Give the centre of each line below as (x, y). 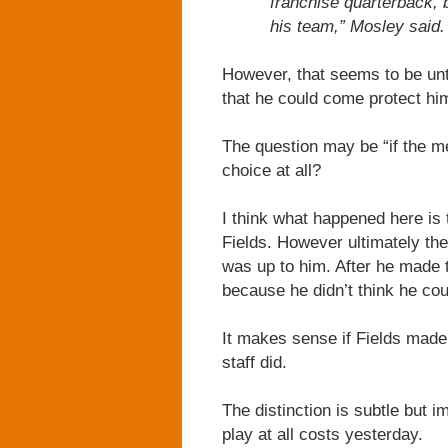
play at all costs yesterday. (322, 434)
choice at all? (271, 170)
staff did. (254, 362)
